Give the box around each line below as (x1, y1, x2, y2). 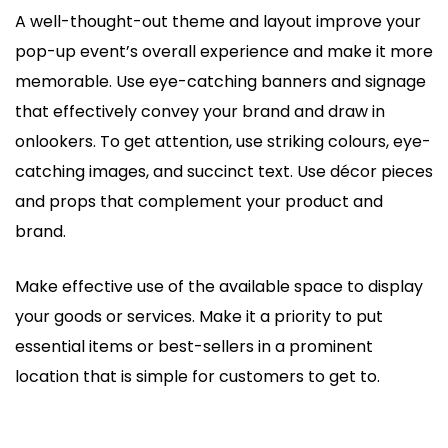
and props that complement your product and (15, 189, 383, 213)
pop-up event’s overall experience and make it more (15, 39, 433, 63)
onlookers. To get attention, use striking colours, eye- (15, 129, 431, 153)
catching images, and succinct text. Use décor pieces (15, 159, 433, 183)
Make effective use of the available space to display (15, 274, 423, 298)
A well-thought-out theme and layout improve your (15, 9, 421, 33)
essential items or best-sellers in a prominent (15, 334, 373, 358)
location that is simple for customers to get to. (15, 364, 380, 388)
